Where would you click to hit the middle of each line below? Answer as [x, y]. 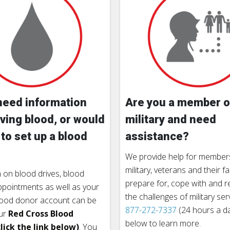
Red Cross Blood [41, 213]
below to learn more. [163, 223]
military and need [171, 119]
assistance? [157, 136]
